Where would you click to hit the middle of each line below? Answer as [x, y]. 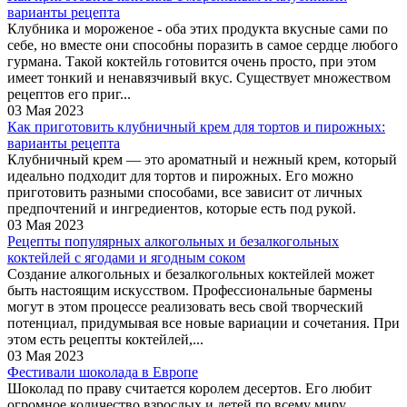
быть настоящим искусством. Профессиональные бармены [190, 290]
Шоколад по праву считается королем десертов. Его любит [189, 388]
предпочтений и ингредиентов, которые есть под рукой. [182, 208]
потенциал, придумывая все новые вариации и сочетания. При [203, 323]
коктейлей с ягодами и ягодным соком [126, 257]
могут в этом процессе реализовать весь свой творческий [185, 306]
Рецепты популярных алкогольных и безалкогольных [173, 241]
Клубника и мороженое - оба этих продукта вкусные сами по [198, 28]
